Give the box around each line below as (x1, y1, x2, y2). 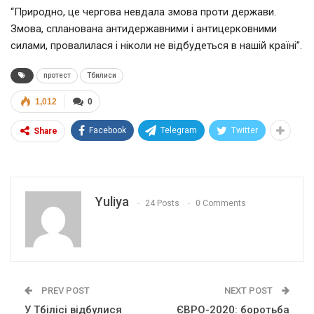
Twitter (231, 125, 258, 136)
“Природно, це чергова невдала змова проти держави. (11, 6, 276, 19)
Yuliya (95, 194, 129, 210)
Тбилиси (87, 71, 116, 80)
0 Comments (196, 198, 246, 208)
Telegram (161, 125, 197, 136)
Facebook (89, 125, 126, 136)
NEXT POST (224, 285, 275, 296)
